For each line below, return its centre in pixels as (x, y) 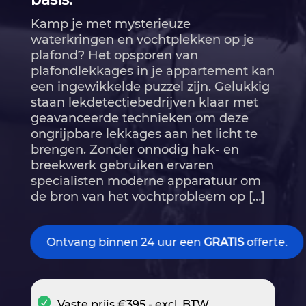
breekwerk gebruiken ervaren (122, 166)
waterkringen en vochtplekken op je (142, 40)
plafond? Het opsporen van (114, 56)
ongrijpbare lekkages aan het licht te (144, 134)
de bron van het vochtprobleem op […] (148, 197)
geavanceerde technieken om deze (139, 119)
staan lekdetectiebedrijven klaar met (144, 103)
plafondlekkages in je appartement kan (152, 71)
